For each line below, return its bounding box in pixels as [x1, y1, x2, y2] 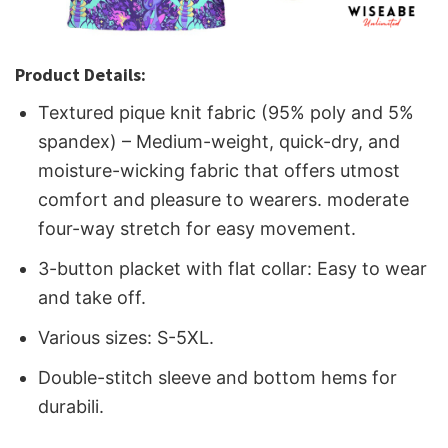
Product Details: [15, 63, 146, 87]
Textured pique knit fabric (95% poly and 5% [38, 102, 415, 124]
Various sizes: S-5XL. [38, 326, 215, 348]
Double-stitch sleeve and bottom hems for [38, 366, 398, 388]
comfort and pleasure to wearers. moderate [38, 189, 410, 211]
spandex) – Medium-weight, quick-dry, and [38, 131, 401, 153]
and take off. [38, 286, 147, 308]
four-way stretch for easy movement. [38, 218, 357, 240]
